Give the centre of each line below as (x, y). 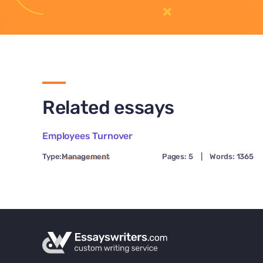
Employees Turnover (88, 136)
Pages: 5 (177, 157)
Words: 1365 (232, 157)
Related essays (108, 108)
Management (86, 157)
